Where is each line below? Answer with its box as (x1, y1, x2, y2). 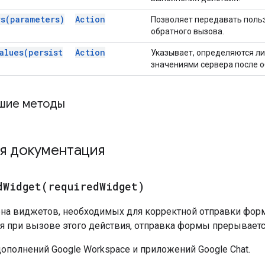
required (48, 179, 99, 193)
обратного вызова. (151, 26, 224, 36)
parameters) (10, 13, 64, 25)
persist (28, 46, 63, 58)
